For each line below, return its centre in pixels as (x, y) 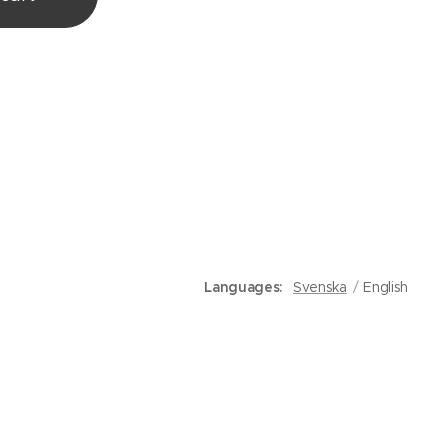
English (385, 287)
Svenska (320, 287)
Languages (242, 287)
